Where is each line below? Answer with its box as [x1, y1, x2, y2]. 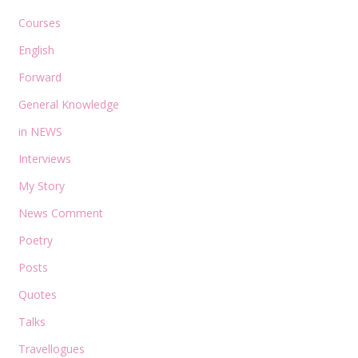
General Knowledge [18, 96, 119, 112]
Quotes [18, 286, 57, 302]
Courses [18, 14, 61, 30]
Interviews [18, 150, 71, 166]
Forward [18, 69, 62, 85]
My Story [18, 177, 65, 193]
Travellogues [18, 340, 85, 356]
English [18, 42, 54, 58]
